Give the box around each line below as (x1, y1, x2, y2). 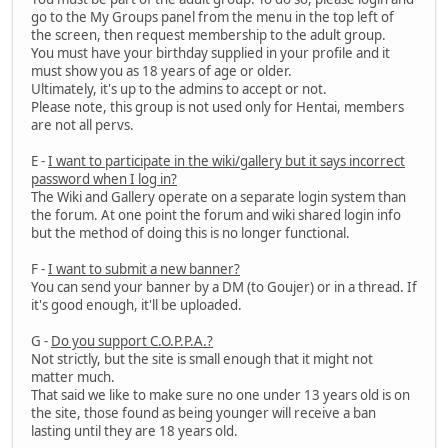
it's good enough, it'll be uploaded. (31, 296, 242, 315)
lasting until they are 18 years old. (31, 422, 238, 441)
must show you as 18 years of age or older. (31, 62, 292, 81)
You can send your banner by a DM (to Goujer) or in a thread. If (31, 278, 417, 297)
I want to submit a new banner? (48, 260, 240, 279)
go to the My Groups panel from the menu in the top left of (31, 8, 394, 27)
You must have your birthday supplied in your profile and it (31, 44, 390, 63)
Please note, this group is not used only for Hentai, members (31, 98, 404, 117)
